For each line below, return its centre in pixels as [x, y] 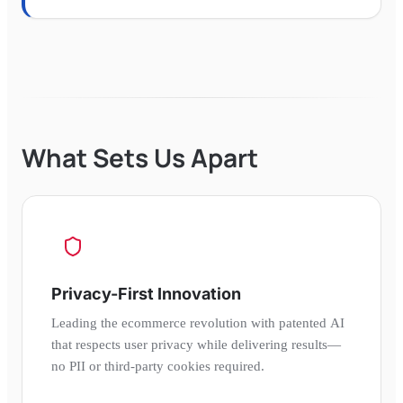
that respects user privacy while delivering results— [196, 344]
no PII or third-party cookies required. [158, 366]
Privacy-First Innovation [146, 293]
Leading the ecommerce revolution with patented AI [198, 322]
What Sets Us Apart [140, 157]
